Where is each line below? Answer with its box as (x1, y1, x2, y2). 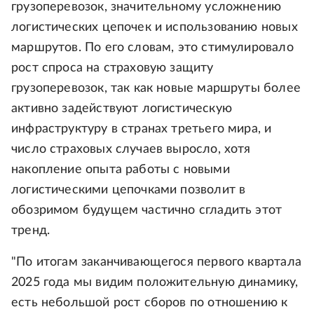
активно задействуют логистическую (11, 102, 232, 115)
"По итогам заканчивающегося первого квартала (11, 256, 301, 268)
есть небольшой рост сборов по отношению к (11, 296, 288, 309)
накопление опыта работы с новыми (11, 163, 230, 176)
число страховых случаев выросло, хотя (11, 143, 251, 156)
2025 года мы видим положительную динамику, (11, 276, 299, 289)
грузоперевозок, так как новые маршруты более (11, 82, 301, 95)
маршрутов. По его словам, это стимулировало (11, 41, 294, 54)
